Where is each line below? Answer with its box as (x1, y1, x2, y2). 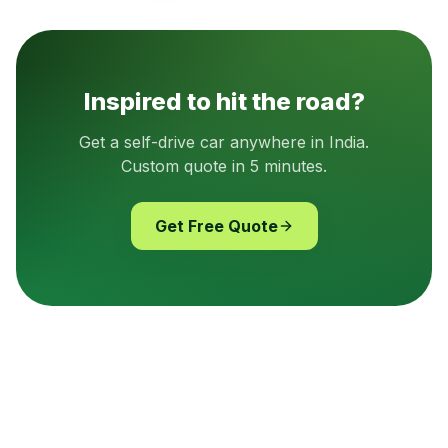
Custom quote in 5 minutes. (121, 156, 327, 176)
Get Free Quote (154, 216, 278, 236)
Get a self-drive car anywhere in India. (79, 132, 369, 152)
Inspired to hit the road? (83, 87, 365, 116)
